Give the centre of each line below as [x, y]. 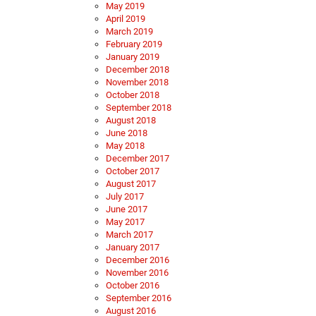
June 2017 [127, 209]
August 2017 [131, 184]
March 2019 [129, 32]
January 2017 [133, 248]
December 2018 [138, 70]
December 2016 [138, 260]
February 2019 [134, 44]
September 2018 [139, 108]
